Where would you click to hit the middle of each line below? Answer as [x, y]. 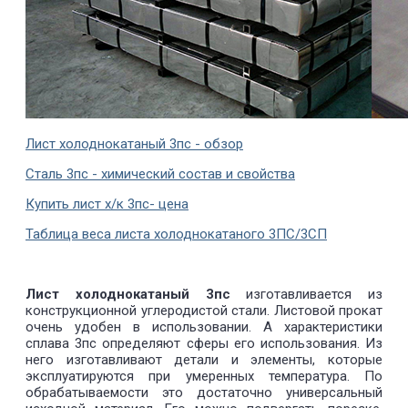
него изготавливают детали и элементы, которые [204, 359]
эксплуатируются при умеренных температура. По [204, 376]
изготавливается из [306, 294]
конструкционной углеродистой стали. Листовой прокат [204, 310]
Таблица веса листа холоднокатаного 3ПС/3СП [176, 234]
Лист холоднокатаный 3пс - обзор [134, 143]
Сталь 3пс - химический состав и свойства [160, 173]
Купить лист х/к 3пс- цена [107, 204]
